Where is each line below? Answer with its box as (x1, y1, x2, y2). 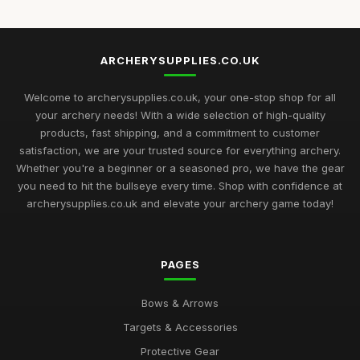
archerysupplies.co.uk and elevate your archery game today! (27, 197, 333, 210)
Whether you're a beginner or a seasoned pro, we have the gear (15, 162, 345, 174)
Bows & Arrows (141, 297, 219, 309)
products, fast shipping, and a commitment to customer (40, 126, 320, 139)
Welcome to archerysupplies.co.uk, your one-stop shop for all (24, 91, 336, 104)
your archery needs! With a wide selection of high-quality (35, 108, 325, 121)
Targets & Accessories (122, 321, 238, 333)
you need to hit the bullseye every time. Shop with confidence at (18, 179, 342, 192)
